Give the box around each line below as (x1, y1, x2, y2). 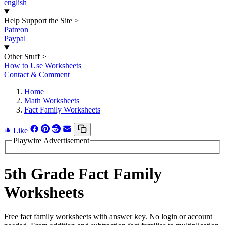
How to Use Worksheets (4, 61, 81, 70)
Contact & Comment (4, 70, 70, 79)
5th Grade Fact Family (4, 165, 162, 183)
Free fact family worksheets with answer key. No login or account (4, 212, 212, 221)
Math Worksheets (24, 96, 79, 105)
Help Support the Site (4, 16, 72, 25)
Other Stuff (4, 52, 40, 61)
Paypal (4, 34, 26, 43)
